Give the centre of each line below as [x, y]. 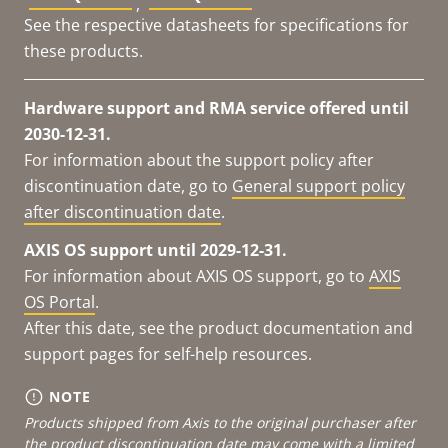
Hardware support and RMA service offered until [216, 107]
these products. [83, 50]
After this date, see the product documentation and [218, 327]
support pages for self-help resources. [168, 353]
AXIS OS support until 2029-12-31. [155, 249]
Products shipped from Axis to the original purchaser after [220, 422]
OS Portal [59, 301]
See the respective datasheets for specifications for [216, 24]
